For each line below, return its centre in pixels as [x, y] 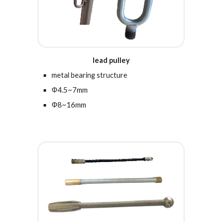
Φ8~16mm [69, 105]
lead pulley [111, 60]
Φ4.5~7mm [70, 90]
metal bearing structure [90, 75]
